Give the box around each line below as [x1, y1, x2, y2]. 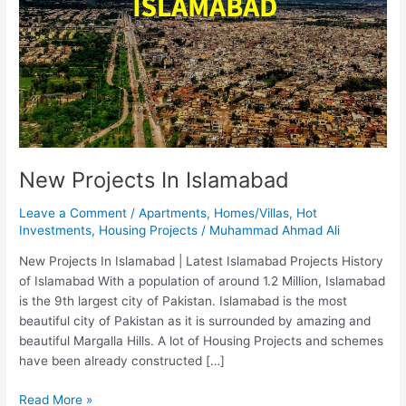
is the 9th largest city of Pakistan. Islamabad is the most [19, 294, 348, 309]
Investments [19, 222, 92, 237]
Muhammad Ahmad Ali [209, 222, 341, 237]
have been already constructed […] [19, 353, 226, 369]
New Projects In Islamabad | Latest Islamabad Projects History [19, 254, 384, 269]
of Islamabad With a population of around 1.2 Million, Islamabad [19, 274, 386, 289]
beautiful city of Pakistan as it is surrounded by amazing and [19, 314, 372, 329]
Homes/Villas [214, 205, 290, 220]
